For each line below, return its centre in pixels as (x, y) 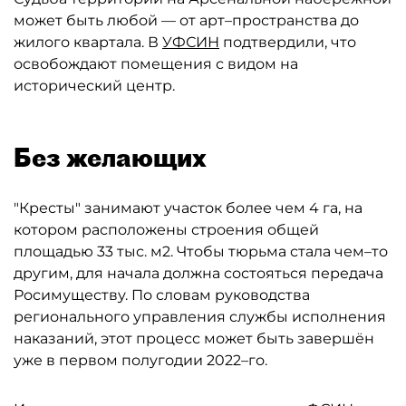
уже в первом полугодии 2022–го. (140, 360)
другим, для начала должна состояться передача (198, 273)
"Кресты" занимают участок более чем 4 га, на (188, 208)
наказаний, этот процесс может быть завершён (194, 338)
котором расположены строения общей (166, 230)
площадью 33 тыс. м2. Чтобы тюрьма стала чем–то (201, 251)
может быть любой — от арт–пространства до (186, 20)
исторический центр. (94, 86)
